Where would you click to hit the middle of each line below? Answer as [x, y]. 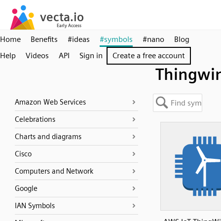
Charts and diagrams [48, 137]
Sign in [91, 55]
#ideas [79, 39]
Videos [37, 55]
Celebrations [35, 119]
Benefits [44, 39]
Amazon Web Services [50, 102]
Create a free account [149, 55]
